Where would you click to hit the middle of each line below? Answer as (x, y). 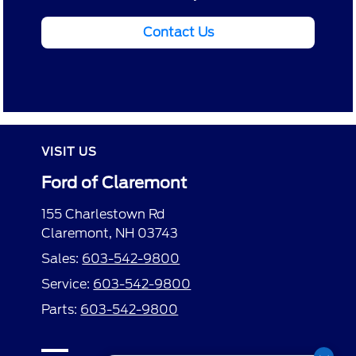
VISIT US (70, 152)
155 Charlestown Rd (103, 215)
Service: (68, 284)
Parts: (61, 310)
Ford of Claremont (114, 183)
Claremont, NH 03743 (110, 234)
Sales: (62, 259)
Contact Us (178, 33)
